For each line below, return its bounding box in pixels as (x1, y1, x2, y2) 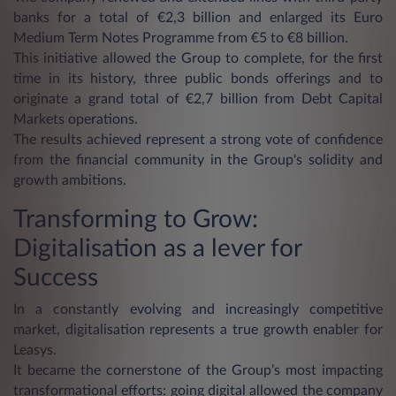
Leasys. (13, 342, 57, 357)
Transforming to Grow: (13, 206, 258, 232)
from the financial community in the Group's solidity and (13, 152, 383, 167)
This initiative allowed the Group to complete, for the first (13, 50, 383, 65)
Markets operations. (13, 111, 138, 126)
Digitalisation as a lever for (13, 235, 301, 261)
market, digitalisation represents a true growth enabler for (13, 322, 383, 337)
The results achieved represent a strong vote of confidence (13, 132, 383, 147)
